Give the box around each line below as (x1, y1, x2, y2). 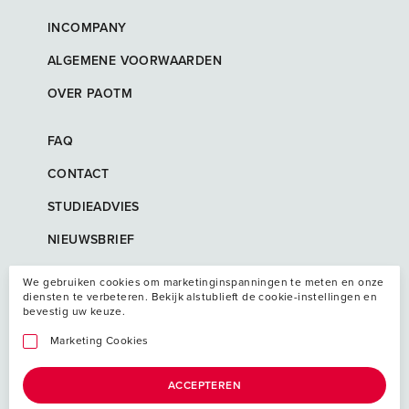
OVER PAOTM (47, 83, 132, 102)
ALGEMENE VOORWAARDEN (47, 50, 222, 69)
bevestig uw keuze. (23, 303, 126, 319)
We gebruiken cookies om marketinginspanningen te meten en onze (23, 274, 384, 289)
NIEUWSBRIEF (47, 229, 135, 248)
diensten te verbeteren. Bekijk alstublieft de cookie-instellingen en (23, 288, 378, 304)
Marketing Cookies (50, 332, 149, 348)
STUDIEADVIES (47, 196, 140, 215)
